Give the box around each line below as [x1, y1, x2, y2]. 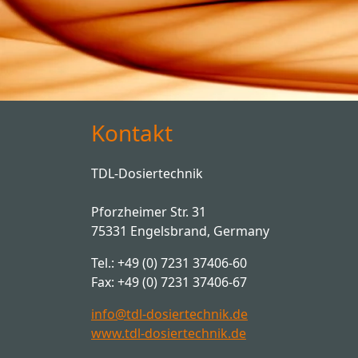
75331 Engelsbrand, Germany [91, 222, 269, 240]
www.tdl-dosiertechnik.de [91, 324, 246, 342]
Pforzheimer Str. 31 [91, 203, 206, 221]
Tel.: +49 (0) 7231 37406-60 [91, 254, 247, 272]
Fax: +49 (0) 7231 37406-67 [91, 273, 247, 291]
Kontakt [91, 117, 173, 148]
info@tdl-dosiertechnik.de [91, 305, 248, 323]
